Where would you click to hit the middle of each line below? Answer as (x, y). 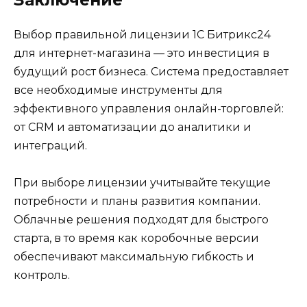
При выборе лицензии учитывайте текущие (142, 183)
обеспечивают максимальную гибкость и (134, 257)
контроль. (42, 275)
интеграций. (50, 145)
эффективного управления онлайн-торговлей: (149, 108)
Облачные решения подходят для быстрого (141, 220)
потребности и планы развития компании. (137, 201)
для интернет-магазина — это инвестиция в (142, 53)
